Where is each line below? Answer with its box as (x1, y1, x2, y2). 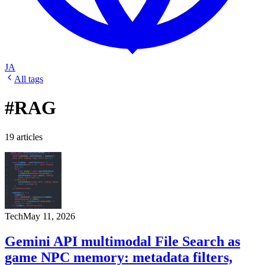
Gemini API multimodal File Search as (5, 233, 240, 249)
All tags (14, 74, 43, 84)
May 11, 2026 (23, 211, 75, 221)
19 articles (5, 131, 43, 142)
